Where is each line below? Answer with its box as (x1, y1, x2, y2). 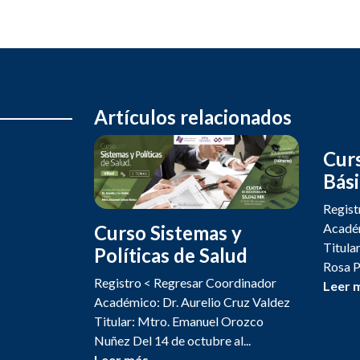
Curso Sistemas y (94, 221, 242, 245)
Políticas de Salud (94, 243, 247, 268)
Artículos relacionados (94, 105, 292, 129)
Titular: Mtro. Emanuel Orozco (94, 313, 264, 329)
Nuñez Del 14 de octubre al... (94, 333, 251, 349)
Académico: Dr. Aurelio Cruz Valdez (94, 294, 290, 310)
